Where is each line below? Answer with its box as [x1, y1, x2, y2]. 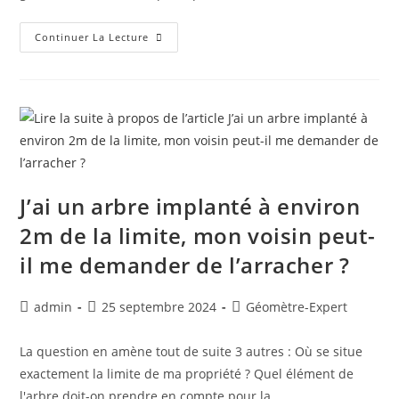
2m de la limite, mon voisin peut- [20, 221, 376, 250]
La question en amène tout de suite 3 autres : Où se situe [20, 343, 363, 360]
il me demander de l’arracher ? [20, 250, 350, 280]
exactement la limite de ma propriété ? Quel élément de [20, 365, 354, 382]
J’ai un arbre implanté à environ [20, 191, 361, 221]
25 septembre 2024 [102, 298, 217, 315]
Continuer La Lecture [35, 30, 150, 44]
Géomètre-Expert [246, 298, 348, 315]
